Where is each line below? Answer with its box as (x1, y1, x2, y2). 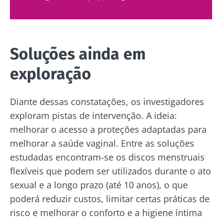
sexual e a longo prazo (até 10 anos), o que (10, 178, 188, 191)
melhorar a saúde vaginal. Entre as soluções (10, 137, 194, 149)
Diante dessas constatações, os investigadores (10, 95, 204, 108)
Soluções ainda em (10, 44, 146, 63)
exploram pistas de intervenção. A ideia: (10, 109, 177, 121)
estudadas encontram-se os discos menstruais (10, 151, 205, 163)
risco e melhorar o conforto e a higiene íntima (10, 206, 202, 219)
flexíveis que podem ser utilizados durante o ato (10, 165, 211, 177)
